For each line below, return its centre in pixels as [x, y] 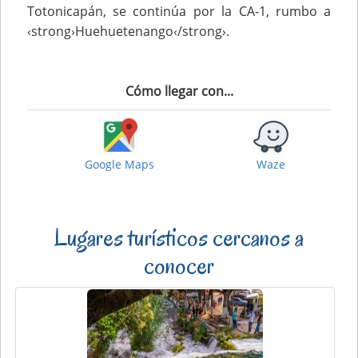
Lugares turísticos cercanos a [179, 237]
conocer [179, 265]
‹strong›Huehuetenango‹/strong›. [128, 31]
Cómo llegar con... [179, 91]
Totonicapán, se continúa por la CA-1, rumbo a [179, 11]
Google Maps [119, 164]
